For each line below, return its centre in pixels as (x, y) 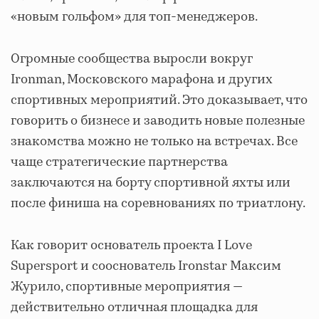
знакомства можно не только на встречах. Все (154, 142)
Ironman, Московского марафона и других (142, 80)
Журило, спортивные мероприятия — (127, 287)
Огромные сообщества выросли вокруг (132, 59)
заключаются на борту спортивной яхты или (151, 183)
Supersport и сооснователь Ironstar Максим (146, 267)
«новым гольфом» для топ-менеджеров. (134, 17)
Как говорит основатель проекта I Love (131, 246)
